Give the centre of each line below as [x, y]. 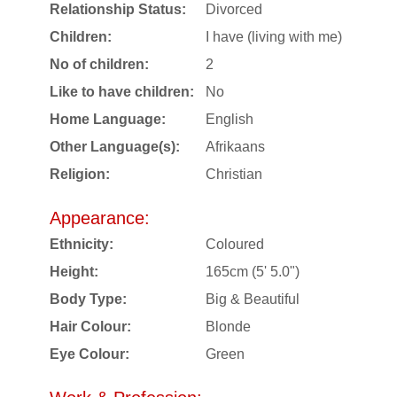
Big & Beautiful [253, 299]
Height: [74, 271]
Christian [234, 174]
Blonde [228, 326]
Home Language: [108, 119]
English [230, 119]
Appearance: [100, 218]
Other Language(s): [115, 146]
